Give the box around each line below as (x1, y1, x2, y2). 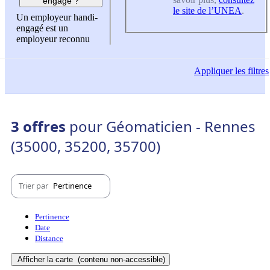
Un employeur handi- (16, 12, 98, 23)
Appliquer (194, 66, 233, 77)
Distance (35, 233, 63, 243)
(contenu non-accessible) (75, 254, 165, 264)
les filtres (233, 66, 269, 77)
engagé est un (16, 23, 68, 34)
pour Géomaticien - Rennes (69, 116, 256, 136)
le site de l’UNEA (173, 5, 242, 16)
